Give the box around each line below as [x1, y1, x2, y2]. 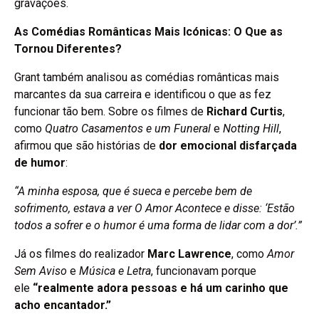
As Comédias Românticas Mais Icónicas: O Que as [14, 25, 283, 39]
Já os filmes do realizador [14, 247, 147, 261]
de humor [14, 156, 66, 170]
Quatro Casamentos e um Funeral [45, 122, 211, 136]
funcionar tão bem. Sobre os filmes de [14, 105, 206, 119]
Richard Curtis [206, 105, 283, 119]
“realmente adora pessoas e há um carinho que [33, 281, 288, 296]
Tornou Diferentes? [14, 42, 122, 56]
